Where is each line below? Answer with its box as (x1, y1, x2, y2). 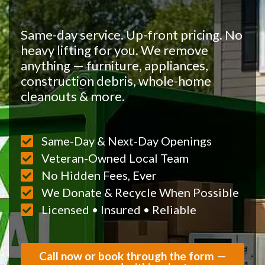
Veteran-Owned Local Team (41, 151, 189, 165)
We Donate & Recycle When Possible (41, 185, 239, 199)
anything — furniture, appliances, (21, 57, 208, 73)
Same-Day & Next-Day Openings (41, 134, 212, 148)
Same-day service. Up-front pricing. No (21, 27, 243, 43)
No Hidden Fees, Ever (41, 168, 157, 182)
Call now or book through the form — (38, 249, 227, 263)
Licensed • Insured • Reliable (41, 202, 196, 216)
